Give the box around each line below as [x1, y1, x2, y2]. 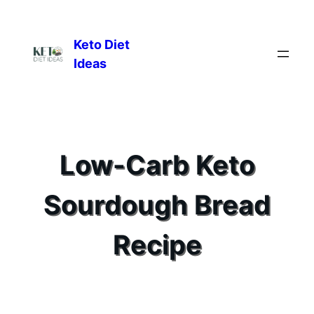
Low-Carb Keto [59, 149, 255, 182]
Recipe [112, 228, 202, 261]
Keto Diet [73, 37, 130, 52]
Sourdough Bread [43, 189, 271, 221]
